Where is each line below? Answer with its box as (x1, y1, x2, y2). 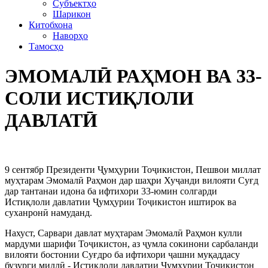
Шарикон (53, 9, 91, 20)
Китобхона (29, 20, 72, 31)
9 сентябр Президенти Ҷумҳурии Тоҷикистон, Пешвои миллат (5, 165, 261, 175)
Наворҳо (53, 31, 88, 41)
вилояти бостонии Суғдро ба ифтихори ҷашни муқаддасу (5, 249, 240, 260)
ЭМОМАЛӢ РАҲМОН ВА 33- (5, 65, 262, 87)
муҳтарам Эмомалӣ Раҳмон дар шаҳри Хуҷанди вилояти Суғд (5, 175, 258, 186)
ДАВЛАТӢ (5, 109, 98, 131)
